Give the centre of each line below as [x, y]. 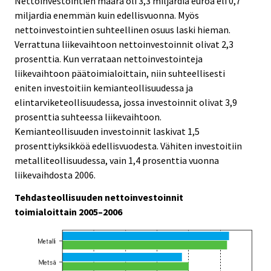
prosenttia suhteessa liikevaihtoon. [88, 116]
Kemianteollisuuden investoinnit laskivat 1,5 [107, 131]
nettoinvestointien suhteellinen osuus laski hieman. [122, 29]
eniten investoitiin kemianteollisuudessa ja [104, 87]
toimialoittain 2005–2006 [68, 211]
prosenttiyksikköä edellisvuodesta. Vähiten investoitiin [128, 145]
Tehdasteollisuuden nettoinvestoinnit [99, 197]
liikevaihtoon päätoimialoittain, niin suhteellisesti [120, 73]
